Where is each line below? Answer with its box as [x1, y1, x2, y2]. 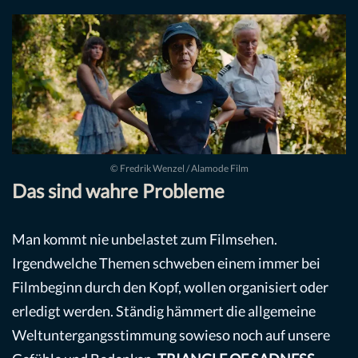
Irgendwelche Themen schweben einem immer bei [12, 254, 320, 272]
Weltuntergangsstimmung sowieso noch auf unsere [12, 326, 330, 344]
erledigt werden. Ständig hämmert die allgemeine [12, 302, 316, 320]
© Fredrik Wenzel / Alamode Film [109, 162, 249, 175]
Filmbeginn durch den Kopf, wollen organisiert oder [12, 278, 328, 296]
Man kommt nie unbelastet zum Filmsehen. [12, 230, 277, 249]
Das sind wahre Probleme [12, 179, 225, 203]
